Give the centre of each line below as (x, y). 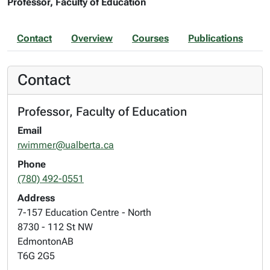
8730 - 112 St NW (55, 227)
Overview (92, 38)
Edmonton (39, 241)
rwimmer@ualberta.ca (66, 145)
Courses (150, 38)
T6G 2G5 (36, 256)
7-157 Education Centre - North (84, 212)
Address (36, 198)
